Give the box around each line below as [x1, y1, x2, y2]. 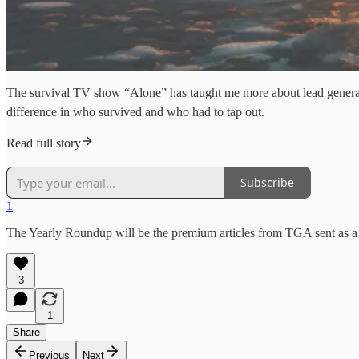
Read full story [6, 135, 81, 150]
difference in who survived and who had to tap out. [6, 104, 264, 119]
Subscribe [240, 175, 294, 191]
